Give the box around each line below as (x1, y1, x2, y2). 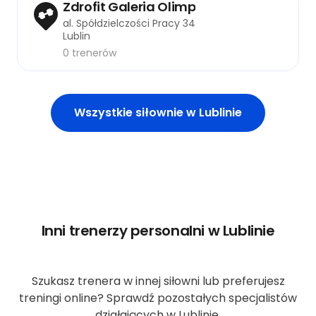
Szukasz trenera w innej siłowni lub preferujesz (31, 272, 285, 289)
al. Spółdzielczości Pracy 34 (63, 16, 195, 30)
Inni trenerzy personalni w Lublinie (41, 220, 275, 241)
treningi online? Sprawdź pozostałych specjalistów (19, 289, 297, 306)
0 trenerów (63, 45, 116, 60)
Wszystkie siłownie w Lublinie (74, 104, 242, 121)
